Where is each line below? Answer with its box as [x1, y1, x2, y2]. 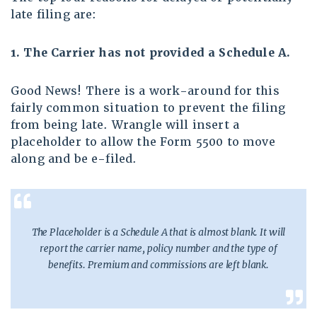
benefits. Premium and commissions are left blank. [47, 258, 270, 272]
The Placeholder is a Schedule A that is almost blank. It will [31, 226, 286, 239]
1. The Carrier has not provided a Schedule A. [11, 45, 291, 61]
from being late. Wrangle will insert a [11, 117, 240, 133]
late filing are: [11, 7, 97, 23]
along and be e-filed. [11, 151, 137, 167]
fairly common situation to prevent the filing [11, 100, 286, 116]
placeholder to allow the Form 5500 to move [11, 134, 275, 150]
